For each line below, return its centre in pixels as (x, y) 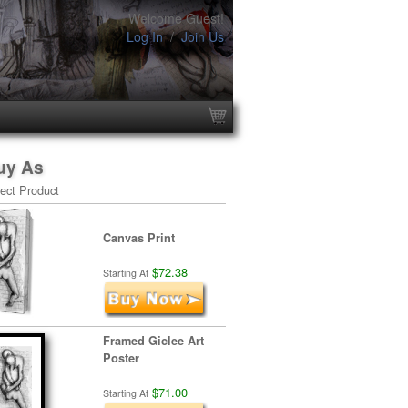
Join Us (203, 36)
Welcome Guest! (176, 18)
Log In (145, 36)
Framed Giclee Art (153, 341)
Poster (121, 358)
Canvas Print (139, 238)
